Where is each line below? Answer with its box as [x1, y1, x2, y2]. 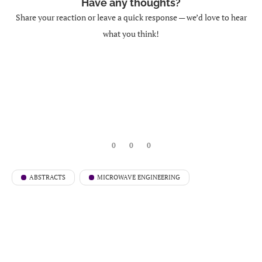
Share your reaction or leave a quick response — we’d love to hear [15, 11, 247, 23]
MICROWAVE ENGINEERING [97, 173, 180, 181]
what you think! [103, 27, 159, 39]
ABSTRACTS [29, 173, 65, 181]
